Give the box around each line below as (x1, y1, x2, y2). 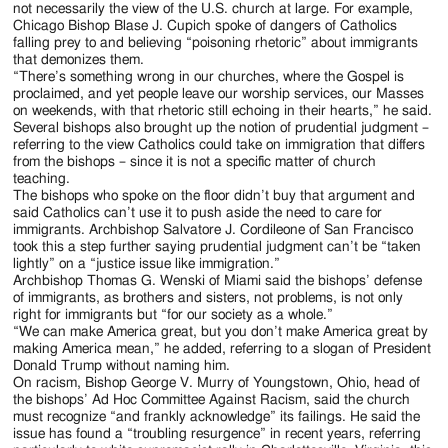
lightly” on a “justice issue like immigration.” (13, 256, 281, 271)
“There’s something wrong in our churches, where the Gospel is (13, 69, 405, 84)
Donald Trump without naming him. (13, 358, 231, 373)
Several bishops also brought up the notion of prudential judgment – (13, 120, 430, 135)
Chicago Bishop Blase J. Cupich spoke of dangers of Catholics (13, 18, 398, 33)
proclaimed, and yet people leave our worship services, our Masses (13, 86, 425, 101)
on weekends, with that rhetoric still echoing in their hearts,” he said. (13, 103, 433, 118)
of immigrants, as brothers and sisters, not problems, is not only (13, 290, 404, 305)
